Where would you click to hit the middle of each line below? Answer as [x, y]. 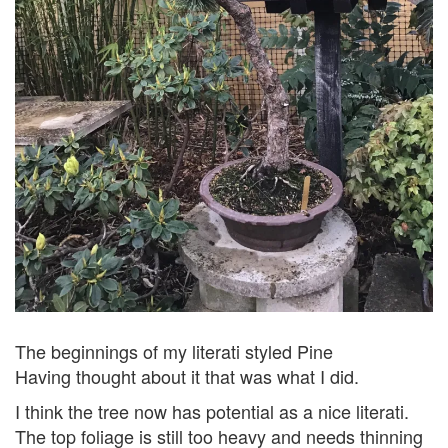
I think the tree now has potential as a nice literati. [212, 411]
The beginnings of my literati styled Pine [174, 351]
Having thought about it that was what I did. [189, 376]
